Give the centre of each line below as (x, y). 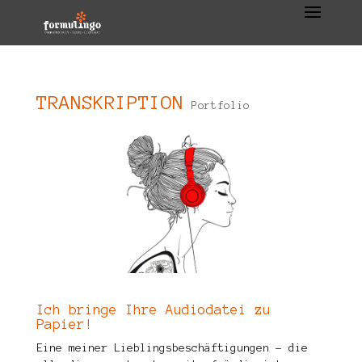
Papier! (64, 324)
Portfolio (220, 106)
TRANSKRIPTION (109, 103)
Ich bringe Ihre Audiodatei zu (153, 310)
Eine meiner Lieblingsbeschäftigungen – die (172, 348)
